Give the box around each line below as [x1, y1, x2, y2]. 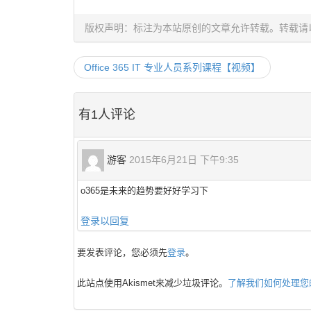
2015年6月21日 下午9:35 [129, 153, 239, 165]
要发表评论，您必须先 [77, 247, 167, 258]
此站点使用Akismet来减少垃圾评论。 [77, 278, 228, 288]
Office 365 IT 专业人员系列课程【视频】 [84, 62, 260, 73]
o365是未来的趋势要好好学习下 [81, 185, 208, 196]
